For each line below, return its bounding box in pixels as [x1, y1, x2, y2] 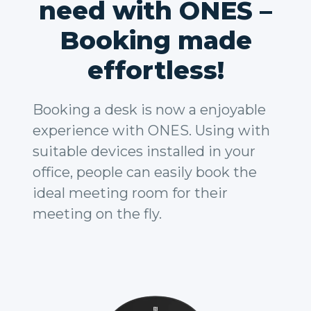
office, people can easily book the [33, 164, 257, 180]
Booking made [59, 25, 252, 56]
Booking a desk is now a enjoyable [33, 101, 266, 118]
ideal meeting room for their [33, 185, 228, 201]
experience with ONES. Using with [33, 122, 270, 139]
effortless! [87, 55, 224, 85]
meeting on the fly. [33, 205, 162, 222]
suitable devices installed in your [33, 143, 255, 160]
